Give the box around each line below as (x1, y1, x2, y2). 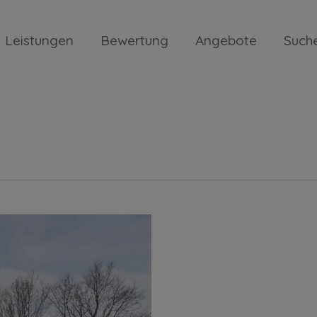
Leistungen (5, 32, 74, 49)
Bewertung (100, 32, 168, 49)
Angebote (195, 32, 257, 49)
